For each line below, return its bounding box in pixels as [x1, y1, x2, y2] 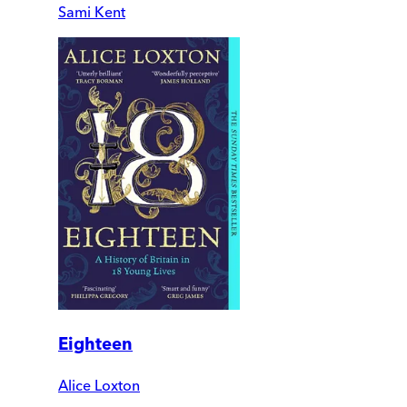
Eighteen [58, 333, 133, 355]
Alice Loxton [58, 375, 140, 394]
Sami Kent [58, 2, 125, 21]
